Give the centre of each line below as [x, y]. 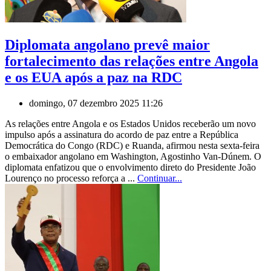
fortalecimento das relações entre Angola [132, 61]
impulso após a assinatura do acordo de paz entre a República [122, 134]
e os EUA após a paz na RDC [93, 77]
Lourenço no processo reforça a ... [71, 178]
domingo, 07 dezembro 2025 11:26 [96, 103]
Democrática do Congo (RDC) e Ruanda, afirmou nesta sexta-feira [132, 145]
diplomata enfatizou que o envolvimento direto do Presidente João [130, 167]
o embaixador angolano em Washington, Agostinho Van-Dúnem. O [133, 156]
